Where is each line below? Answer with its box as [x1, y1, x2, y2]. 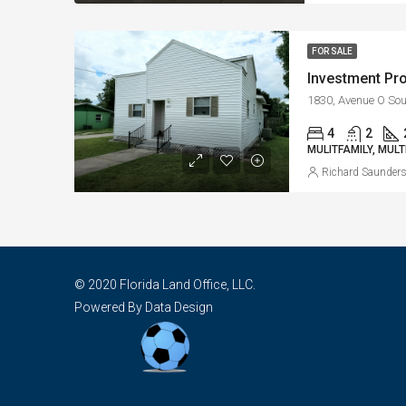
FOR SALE [312, 46, 353, 57]
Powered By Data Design [74, 299, 213, 314]
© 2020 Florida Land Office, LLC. [74, 276, 256, 292]
